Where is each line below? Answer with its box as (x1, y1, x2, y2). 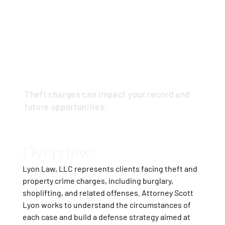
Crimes (24, 52, 103, 81)
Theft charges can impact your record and (24, 88, 190, 99)
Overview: (22, 144, 95, 163)
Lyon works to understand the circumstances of (22, 199, 191, 209)
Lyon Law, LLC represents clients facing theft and (22, 163, 197, 173)
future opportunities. (24, 101, 107, 111)
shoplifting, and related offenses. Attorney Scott (22, 187, 193, 197)
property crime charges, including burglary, (22, 175, 173, 185)
